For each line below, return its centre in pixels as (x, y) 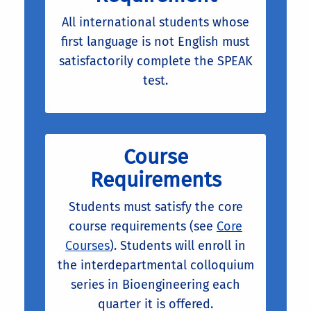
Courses (87, 245)
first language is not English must (155, 41)
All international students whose (155, 22)
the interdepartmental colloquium (155, 265)
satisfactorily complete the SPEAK (155, 61)
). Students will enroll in (178, 245)
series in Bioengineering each (155, 284)
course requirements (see (143, 226)
